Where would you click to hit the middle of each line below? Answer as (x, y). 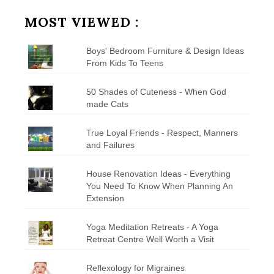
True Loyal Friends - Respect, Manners (162, 132)
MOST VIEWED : (82, 22)
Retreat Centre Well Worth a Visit (150, 239)
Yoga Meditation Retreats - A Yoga (152, 227)
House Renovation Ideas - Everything (158, 173)
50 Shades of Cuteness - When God (156, 91)
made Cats (107, 104)
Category (43, 8)
